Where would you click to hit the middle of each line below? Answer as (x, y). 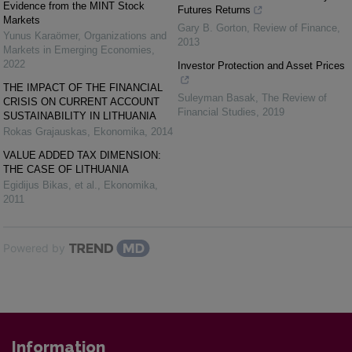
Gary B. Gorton (212, 28)
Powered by (34, 248)
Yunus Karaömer (40, 36)
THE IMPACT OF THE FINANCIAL (83, 88)
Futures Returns (214, 10)
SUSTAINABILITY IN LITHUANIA (80, 116)
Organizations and (125, 36)
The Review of (294, 98)
